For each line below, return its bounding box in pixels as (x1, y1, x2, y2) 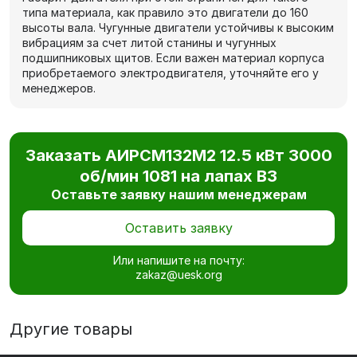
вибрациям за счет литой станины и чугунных (22, 36, 277, 50)
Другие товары (10, 320, 132, 339)
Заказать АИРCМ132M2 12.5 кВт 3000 (25, 146, 332, 166)
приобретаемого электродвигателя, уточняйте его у (22, 66, 319, 80)
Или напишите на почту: (112, 253, 245, 268)
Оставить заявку (124, 220, 233, 237)
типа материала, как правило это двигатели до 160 (22, 6, 308, 20)
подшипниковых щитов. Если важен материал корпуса (22, 51, 324, 65)
